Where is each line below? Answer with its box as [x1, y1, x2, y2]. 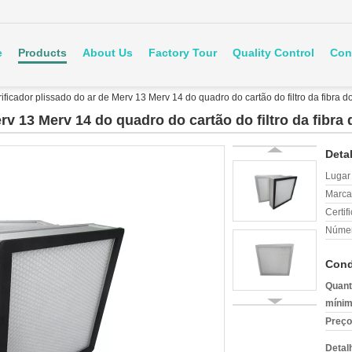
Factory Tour [148, 46, 217, 59]
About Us [82, 46, 133, 59]
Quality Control [233, 46, 314, 59]
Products [18, 46, 67, 59]
